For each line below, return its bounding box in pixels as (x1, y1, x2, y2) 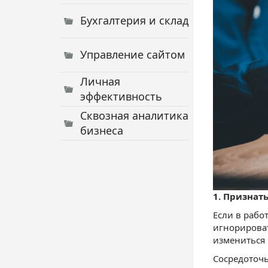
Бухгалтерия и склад (80, 13, 188, 28)
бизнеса (80, 123, 123, 138)
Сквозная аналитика (80, 108, 188, 123)
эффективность (80, 89, 162, 103)
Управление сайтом (80, 47, 185, 62)
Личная (80, 74, 120, 89)
